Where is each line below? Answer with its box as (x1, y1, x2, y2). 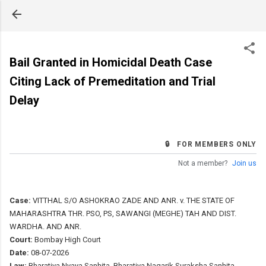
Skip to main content (93, 9, 173, 20)
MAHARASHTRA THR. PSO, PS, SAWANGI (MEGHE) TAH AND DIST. (9, 208, 236, 218)
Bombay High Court (33, 235, 101, 244)
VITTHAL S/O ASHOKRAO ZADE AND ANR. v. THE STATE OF (31, 195, 235, 205)
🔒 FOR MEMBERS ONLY (165, 140, 256, 148)
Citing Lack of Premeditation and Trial (9, 74, 216, 88)
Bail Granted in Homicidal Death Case (9, 55, 212, 69)
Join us (232, 159, 256, 167)
